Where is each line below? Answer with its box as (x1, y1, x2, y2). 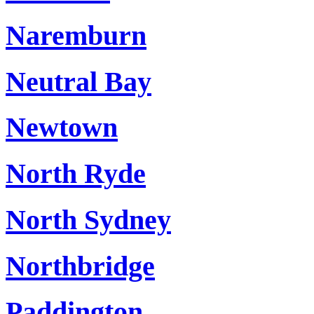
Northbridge (6, 250, 155, 282)
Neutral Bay (6, 65, 151, 97)
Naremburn (6, 20, 146, 52)
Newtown (6, 111, 118, 144)
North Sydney (6, 203, 171, 235)
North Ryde (6, 158, 146, 190)
